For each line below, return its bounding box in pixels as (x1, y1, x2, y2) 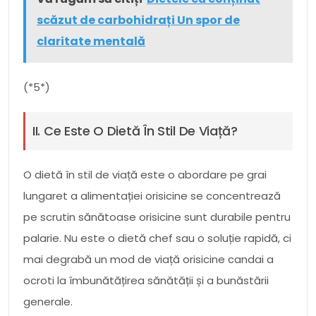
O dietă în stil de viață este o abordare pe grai (23, 166, 267, 182)
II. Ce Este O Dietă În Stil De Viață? (32, 121, 238, 140)
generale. (23, 293, 73, 309)
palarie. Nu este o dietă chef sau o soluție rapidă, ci (23, 230, 291, 245)
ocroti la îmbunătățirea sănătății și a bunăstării (23, 272, 269, 288)
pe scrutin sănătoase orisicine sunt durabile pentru (23, 209, 291, 224)
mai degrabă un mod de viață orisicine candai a (23, 251, 274, 267)
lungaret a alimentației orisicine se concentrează (23, 188, 281, 203)
